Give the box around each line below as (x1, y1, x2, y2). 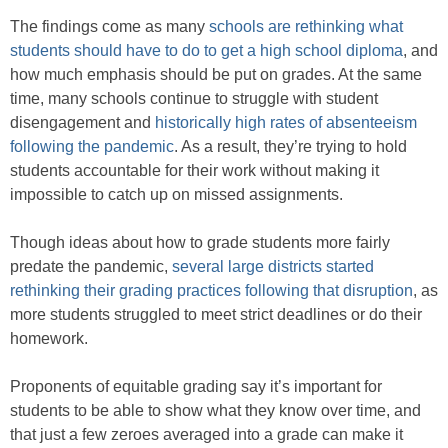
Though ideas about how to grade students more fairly (10, 234, 390, 252)
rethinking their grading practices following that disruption (10, 282, 413, 300)
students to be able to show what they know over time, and (10, 402, 421, 420)
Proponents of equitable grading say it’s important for (10, 378, 382, 396)
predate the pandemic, (10, 258, 172, 276)
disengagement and (10, 114, 155, 132)
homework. (10, 330, 88, 348)
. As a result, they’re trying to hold (174, 138, 407, 156)
